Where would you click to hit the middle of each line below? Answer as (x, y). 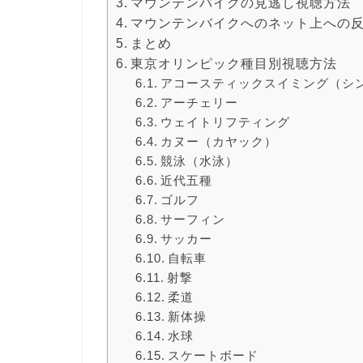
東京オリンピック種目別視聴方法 (234, 64)
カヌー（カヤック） (218, 142)
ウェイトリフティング (225, 122)
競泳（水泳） (199, 161)
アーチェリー (199, 103)
